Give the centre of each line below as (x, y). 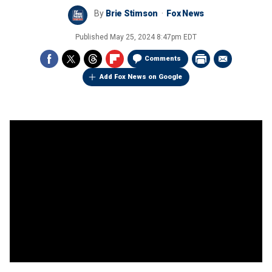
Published (93, 37)
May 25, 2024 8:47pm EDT (153, 37)
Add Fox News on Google (141, 77)
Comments (163, 59)
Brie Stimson (132, 13)
